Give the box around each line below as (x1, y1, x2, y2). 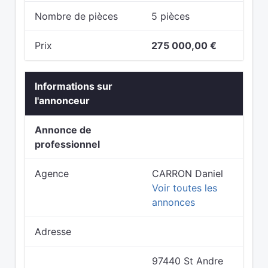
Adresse (35, 226, 71, 237)
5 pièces (151, 10, 190, 22)
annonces (152, 196, 195, 208)
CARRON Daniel (152, 167, 223, 179)
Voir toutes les (152, 182, 217, 194)
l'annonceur (35, 95, 90, 106)
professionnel (35, 138, 100, 150)
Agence (35, 167, 69, 179)
